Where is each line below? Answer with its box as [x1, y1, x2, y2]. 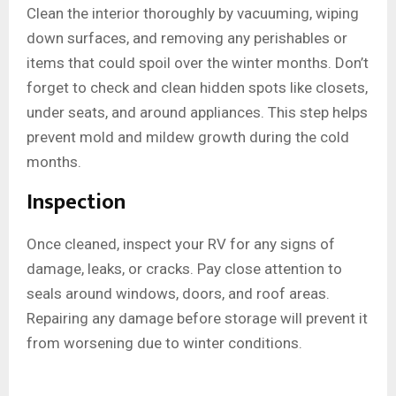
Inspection [27, 185, 126, 221]
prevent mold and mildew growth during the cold [27, 128, 349, 147]
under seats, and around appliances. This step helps [27, 103, 368, 122]
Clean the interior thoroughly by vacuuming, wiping [27, 4, 359, 23]
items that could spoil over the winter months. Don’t [27, 54, 369, 72]
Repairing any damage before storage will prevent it [27, 309, 368, 328]
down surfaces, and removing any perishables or [27, 29, 347, 48]
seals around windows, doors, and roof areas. [27, 285, 330, 303]
